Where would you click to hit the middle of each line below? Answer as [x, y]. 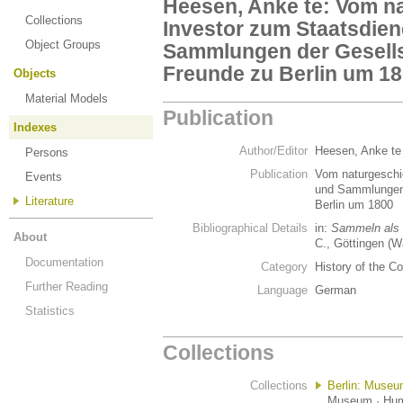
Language [282, 290]
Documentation [64, 262]
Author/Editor [273, 151]
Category [284, 267]
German [336, 290]
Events [44, 177]
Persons [47, 152]
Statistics [50, 311]
